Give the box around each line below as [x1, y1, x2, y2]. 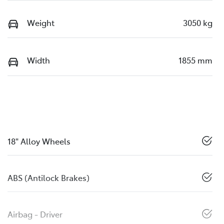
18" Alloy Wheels [7, 135, 70, 146]
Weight [27, 16, 54, 28]
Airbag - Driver [7, 208, 62, 219]
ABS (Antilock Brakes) [7, 171, 89, 183]
